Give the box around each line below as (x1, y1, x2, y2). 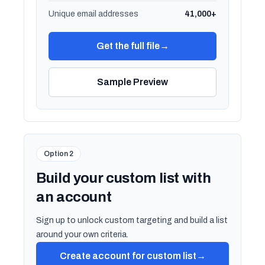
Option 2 (44, 150, 73, 158)
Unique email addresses (49, 9, 138, 18)
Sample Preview (97, 77, 168, 87)
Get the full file (96, 41, 160, 51)
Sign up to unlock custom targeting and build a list (36, 216, 228, 225)
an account (36, 189, 112, 205)
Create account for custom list (59, 251, 196, 261)
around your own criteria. (36, 230, 128, 239)
